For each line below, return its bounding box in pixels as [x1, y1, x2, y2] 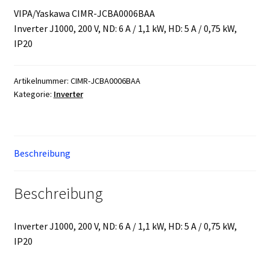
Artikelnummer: [13, 75, 71, 86]
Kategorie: [13, 88, 54, 99]
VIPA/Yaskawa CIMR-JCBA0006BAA [13, 7, 155, 20]
